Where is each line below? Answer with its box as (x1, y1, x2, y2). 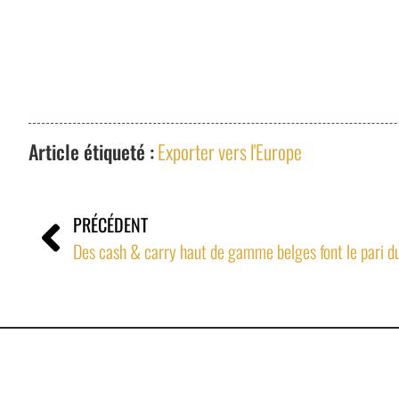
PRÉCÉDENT (73, 211, 148, 239)
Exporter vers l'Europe (158, 137, 302, 167)
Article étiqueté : (28, 137, 154, 167)
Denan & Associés (28, 370, 183, 392)
